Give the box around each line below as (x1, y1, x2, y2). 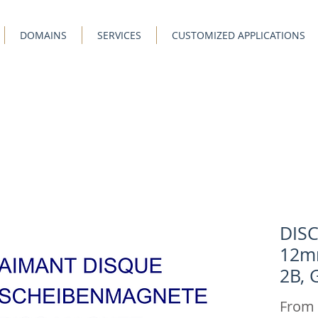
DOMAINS (20, 28, 67, 42)
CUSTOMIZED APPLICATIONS (172, 28, 305, 42)
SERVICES (97, 28, 141, 42)
